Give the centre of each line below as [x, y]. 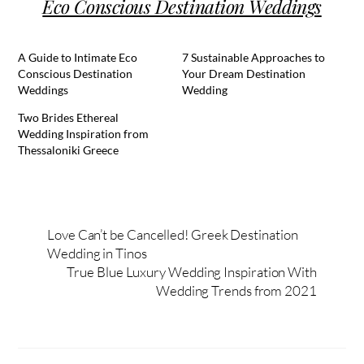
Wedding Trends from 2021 [236, 290]
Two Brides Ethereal [69, 117]
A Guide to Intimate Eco [78, 57]
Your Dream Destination [244, 73]
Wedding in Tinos [97, 253]
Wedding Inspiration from [84, 133]
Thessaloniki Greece [69, 149]
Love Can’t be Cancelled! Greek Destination [173, 234]
